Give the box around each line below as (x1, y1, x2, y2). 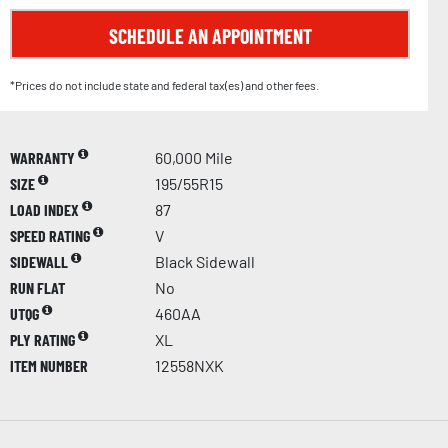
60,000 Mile (155, 148, 233, 168)
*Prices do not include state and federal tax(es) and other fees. (10, 78, 319, 93)
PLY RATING (10, 330, 78, 350)
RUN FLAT (10, 278, 65, 298)
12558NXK (155, 356, 224, 376)
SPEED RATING (10, 226, 93, 246)
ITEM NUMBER (10, 356, 88, 376)
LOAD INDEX (10, 200, 82, 220)
